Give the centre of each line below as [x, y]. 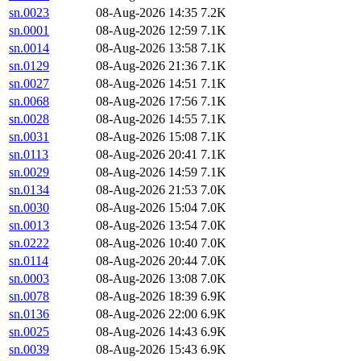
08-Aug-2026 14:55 [147, 119]
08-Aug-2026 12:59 [147, 31]
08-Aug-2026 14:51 [147, 84]
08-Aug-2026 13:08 [147, 279]
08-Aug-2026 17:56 [147, 102]
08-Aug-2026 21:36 [147, 66]
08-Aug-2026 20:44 [147, 261]
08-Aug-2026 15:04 [147, 208]
